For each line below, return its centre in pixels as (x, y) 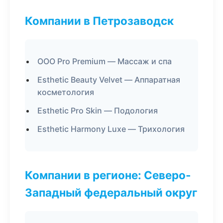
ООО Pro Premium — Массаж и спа (105, 61)
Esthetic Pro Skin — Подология (98, 111)
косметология (66, 92)
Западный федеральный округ (111, 192)
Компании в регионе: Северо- (108, 175)
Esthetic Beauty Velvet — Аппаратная (109, 80)
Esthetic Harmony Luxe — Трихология (111, 129)
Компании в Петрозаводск (99, 21)
